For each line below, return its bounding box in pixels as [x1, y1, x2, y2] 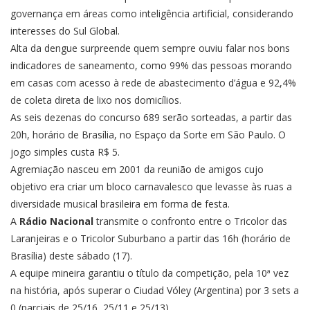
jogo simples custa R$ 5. [10, 145, 120, 158]
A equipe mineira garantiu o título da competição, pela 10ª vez [10, 266, 289, 280]
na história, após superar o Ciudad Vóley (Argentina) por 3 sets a [10, 284, 299, 297]
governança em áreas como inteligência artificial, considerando [10, 7, 293, 20]
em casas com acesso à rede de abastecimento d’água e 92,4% [10, 76, 296, 89]
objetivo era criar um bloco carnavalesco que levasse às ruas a [10, 180, 292, 193]
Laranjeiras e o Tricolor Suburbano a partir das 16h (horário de [10, 232, 291, 245]
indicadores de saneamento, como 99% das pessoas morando [10, 59, 292, 72]
